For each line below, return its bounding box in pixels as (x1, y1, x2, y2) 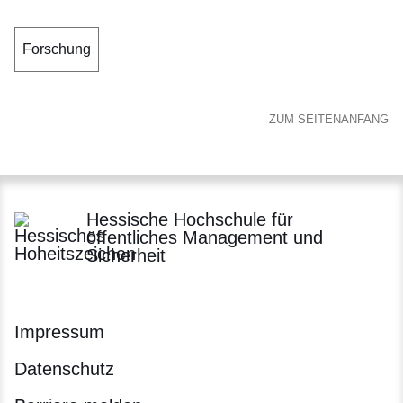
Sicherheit (86, 246, 166, 265)
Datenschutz (14, 359, 114, 379)
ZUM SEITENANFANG (269, 112, 389, 126)
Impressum (14, 322, 104, 342)
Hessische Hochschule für (86, 210, 293, 229)
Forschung (22, 41, 91, 57)
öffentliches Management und (86, 228, 323, 247)
